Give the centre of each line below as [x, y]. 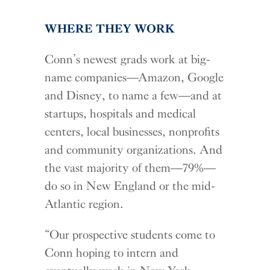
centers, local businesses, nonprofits [132, 131]
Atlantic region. [84, 203]
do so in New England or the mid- [130, 185]
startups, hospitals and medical [121, 113]
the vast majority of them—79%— [130, 167]
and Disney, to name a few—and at [133, 95]
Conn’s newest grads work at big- [128, 59]
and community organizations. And [134, 149]
